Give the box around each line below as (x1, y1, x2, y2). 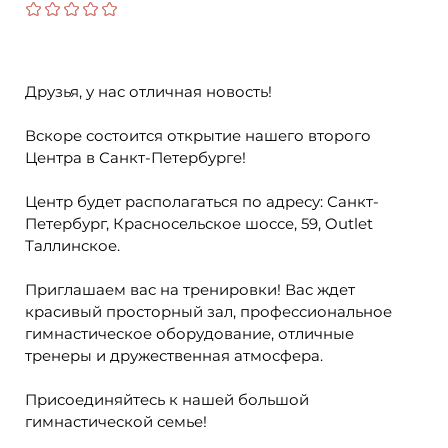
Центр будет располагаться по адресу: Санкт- (25, 192, 379, 211)
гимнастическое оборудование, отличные (25, 324, 354, 343)
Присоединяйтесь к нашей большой (25, 390, 309, 409)
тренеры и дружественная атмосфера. (25, 346, 327, 365)
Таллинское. (25, 236, 120, 255)
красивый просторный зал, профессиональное (25, 302, 392, 321)
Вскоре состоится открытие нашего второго (25, 126, 371, 145)
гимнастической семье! (25, 412, 207, 431)
